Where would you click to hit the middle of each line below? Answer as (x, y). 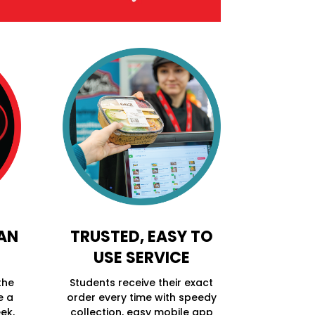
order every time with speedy (141, 298)
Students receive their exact (142, 283)
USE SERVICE (141, 258)
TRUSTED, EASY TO (141, 237)
